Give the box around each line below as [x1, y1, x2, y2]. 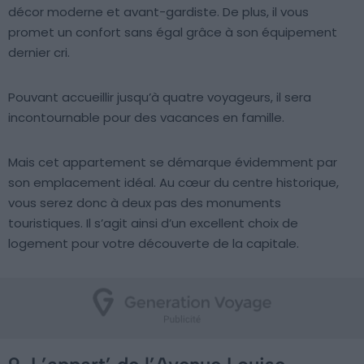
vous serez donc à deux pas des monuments [8, 194, 281, 212]
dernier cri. [8, 44, 70, 62]
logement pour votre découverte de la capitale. [8, 235, 299, 253]
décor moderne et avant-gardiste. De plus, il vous [8, 3, 309, 21]
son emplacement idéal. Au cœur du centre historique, [8, 174, 339, 192]
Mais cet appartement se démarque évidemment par [8, 154, 337, 171]
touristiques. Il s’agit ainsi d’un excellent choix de [8, 214, 298, 232]
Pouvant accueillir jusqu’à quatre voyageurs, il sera [8, 89, 311, 106]
